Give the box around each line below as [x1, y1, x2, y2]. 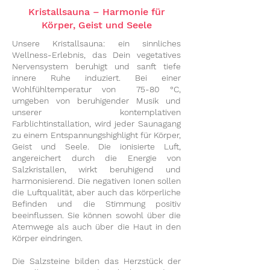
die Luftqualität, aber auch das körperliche [12, 187, 181, 198]
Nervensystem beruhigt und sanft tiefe [12, 61, 181, 72]
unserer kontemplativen [12, 107, 181, 118]
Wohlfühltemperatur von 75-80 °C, [12, 84, 181, 95]
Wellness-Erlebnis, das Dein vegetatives [12, 50, 181, 60]
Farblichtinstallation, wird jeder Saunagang [12, 119, 181, 129]
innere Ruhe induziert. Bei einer [12, 73, 181, 83]
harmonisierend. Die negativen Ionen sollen [12, 176, 181, 186]
